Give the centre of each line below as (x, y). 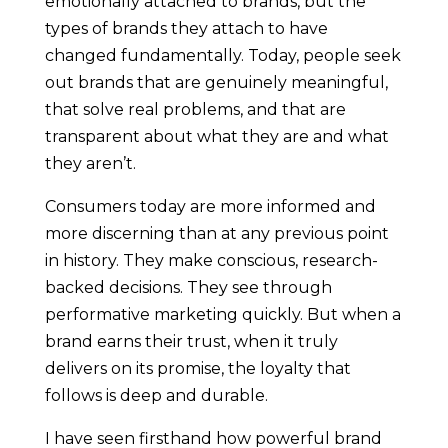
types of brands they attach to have (186, 28)
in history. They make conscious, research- (211, 260)
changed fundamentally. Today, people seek (222, 55)
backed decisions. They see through (188, 287)
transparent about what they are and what (216, 136)
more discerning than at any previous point (216, 233)
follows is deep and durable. (158, 395)
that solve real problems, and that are (195, 109)
